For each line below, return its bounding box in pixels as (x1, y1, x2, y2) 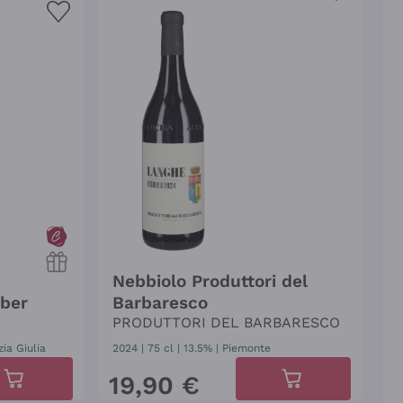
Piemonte (221, 342, 271, 354)
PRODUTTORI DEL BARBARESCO (112, 314, 340, 331)
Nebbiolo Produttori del (112, 271, 308, 291)
